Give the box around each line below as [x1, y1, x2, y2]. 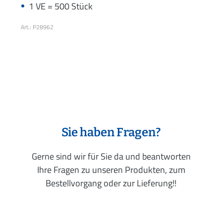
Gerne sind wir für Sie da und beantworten [31, 149, 191, 163]
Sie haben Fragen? [61, 125, 161, 139]
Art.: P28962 [21, 22, 54, 32]
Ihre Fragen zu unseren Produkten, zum [37, 163, 185, 176]
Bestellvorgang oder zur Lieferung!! [46, 176, 176, 190]
